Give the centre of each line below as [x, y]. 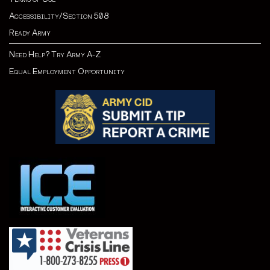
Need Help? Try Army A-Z [55, 54]
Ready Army [30, 33]
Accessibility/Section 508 [59, 16]
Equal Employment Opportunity [67, 71]
